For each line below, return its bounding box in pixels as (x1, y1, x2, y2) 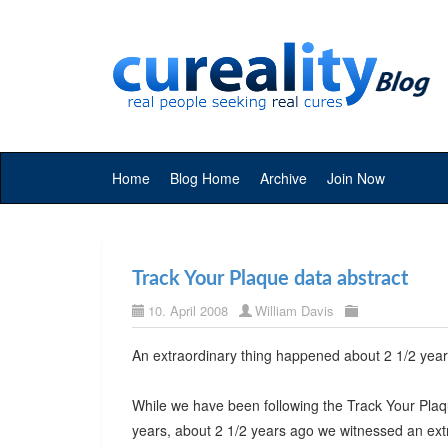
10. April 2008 (148, 301, 228, 320)
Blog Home (170, 168, 240, 188)
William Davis (255, 301, 334, 320)
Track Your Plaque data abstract (132, 269, 408, 289)
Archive (260, 168, 307, 188)
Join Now (327, 168, 385, 188)
